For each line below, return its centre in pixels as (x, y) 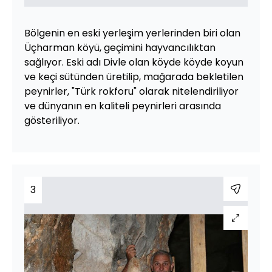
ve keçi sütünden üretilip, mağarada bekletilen (134, 77)
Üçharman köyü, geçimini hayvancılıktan (120, 48)
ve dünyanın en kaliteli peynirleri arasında (123, 106)
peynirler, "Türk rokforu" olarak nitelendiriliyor (131, 91)
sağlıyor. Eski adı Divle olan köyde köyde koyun (134, 62)
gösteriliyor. (52, 121)
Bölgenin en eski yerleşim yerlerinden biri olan (132, 33)
